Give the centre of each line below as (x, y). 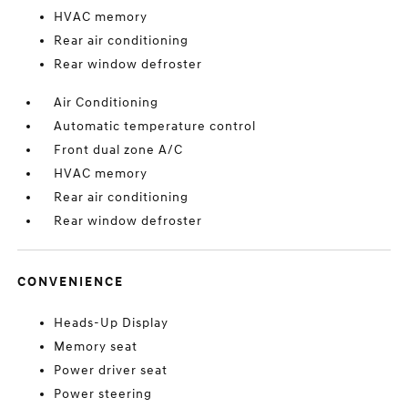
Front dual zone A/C (119, 150)
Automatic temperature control (155, 126)
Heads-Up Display (112, 323)
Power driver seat (111, 370)
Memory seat (96, 347)
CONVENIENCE (71, 282)
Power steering (103, 394)
